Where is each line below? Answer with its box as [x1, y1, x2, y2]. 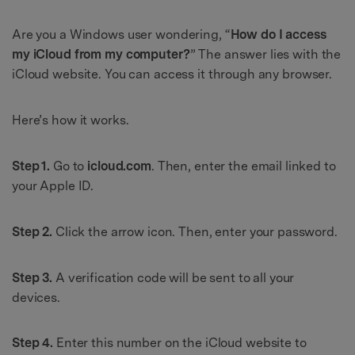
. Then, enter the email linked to [151, 158, 336, 174]
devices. [12, 289, 60, 305]
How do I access [230, 27, 326, 43]
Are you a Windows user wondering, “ [12, 27, 231, 43]
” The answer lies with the [189, 47, 342, 63]
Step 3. [12, 269, 55, 285]
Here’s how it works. [12, 113, 129, 128]
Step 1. [12, 158, 53, 174]
